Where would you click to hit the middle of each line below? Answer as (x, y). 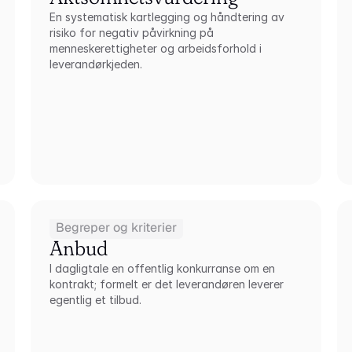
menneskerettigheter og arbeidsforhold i (155, 48)
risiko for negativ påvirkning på (131, 33)
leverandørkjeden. (95, 64)
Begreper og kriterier (116, 227)
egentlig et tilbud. (95, 300)
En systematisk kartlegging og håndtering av (167, 17)
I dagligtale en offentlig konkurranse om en (162, 268)
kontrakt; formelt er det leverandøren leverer (166, 284)
